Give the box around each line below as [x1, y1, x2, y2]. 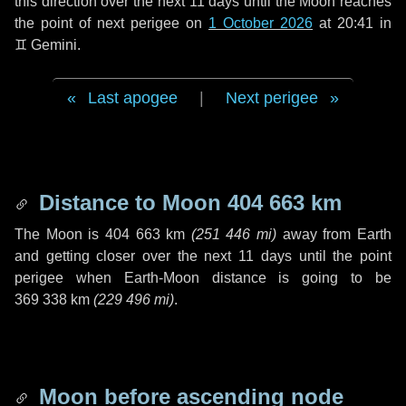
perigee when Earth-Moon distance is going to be [14, 270, 391, 285]
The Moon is [14, 227, 105, 242]
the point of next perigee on [14, 15, 208, 31]
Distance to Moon [33, 190, 227, 215]
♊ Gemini [14, 37, 77, 53]
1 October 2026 [208, 15, 313, 31]
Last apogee [88, 89, 178, 107]
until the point [291, 248, 392, 264]
